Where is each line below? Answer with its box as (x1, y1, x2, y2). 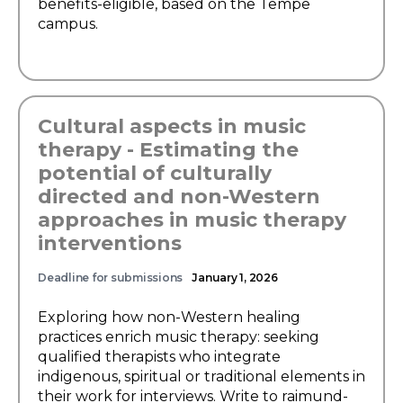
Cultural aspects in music (38, 114, 306, 139)
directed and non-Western (38, 184, 320, 209)
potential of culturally (38, 161, 272, 185)
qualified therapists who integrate (38, 348, 281, 365)
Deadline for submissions (38, 271, 184, 284)
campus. (38, 15, 98, 32)
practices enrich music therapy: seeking (38, 328, 319, 345)
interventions (38, 231, 182, 255)
